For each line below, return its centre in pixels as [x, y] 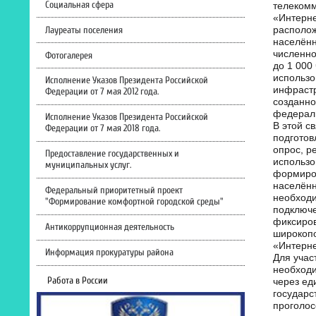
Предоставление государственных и [112, 154]
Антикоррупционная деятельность [109, 227]
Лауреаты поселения [84, 30]
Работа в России [78, 281]
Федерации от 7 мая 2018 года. [102, 129]
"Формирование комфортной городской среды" [134, 202]
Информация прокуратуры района [109, 253]
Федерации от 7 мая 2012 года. [102, 92]
